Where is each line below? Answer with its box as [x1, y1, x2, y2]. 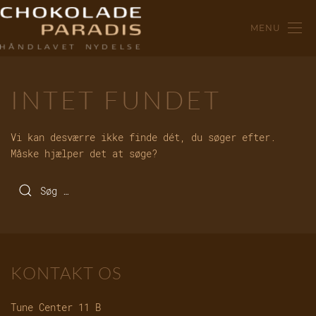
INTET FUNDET [11, 84, 221, 115]
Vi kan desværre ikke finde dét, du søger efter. [11, 130, 276, 144]
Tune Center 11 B [11, 300, 101, 314]
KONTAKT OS [11, 262, 122, 284]
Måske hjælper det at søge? [11, 147, 157, 160]
